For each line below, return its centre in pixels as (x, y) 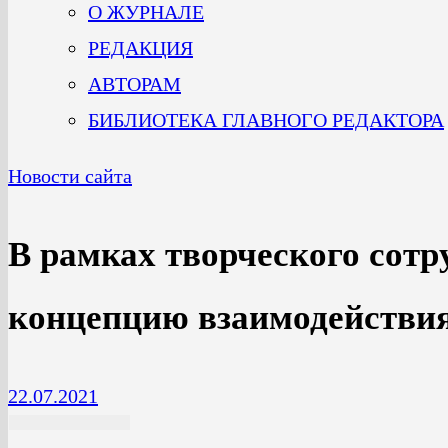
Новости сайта (70, 176)
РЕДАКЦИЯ (140, 48)
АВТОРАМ (134, 84)
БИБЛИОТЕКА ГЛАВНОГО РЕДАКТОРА (266, 120)
